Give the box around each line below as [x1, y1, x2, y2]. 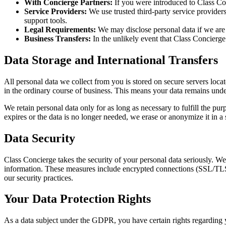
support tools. [24, 16, 67, 25]
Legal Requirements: [24, 25, 96, 34]
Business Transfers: [24, 34, 91, 43]
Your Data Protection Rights [4, 192, 151, 206]
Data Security [4, 131, 75, 145]
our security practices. [4, 173, 73, 182]
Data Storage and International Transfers [4, 53, 218, 67]
